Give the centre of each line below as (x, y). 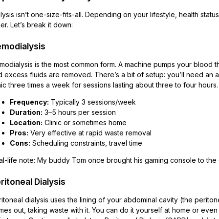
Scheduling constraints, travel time (86, 143)
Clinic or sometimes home (85, 122)
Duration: (26, 112)
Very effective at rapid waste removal (90, 133)
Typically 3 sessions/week (92, 102)
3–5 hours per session (79, 112)
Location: (26, 122)
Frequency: (29, 102)
